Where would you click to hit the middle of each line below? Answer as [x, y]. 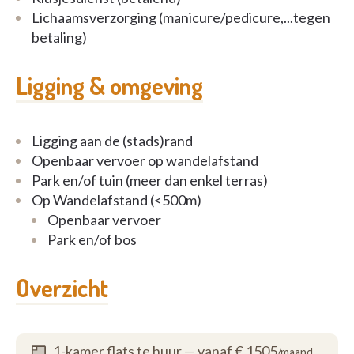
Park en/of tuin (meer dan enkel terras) [150, 180]
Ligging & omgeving [109, 85]
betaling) [59, 37]
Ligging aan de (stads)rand [112, 141]
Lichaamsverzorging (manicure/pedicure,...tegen [181, 17]
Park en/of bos [92, 239]
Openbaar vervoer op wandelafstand [145, 160]
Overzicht [62, 288]
